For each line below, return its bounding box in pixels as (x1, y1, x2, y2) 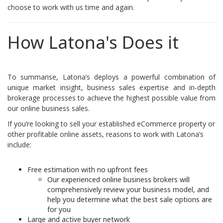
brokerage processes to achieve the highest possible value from (7, 93, 216, 103)
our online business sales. (7, 104, 90, 113)
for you (47, 205, 71, 214)
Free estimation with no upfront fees (27, 165, 148, 174)
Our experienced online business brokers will (47, 175, 190, 184)
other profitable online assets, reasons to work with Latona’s (7, 129, 204, 139)
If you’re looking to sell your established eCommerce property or (7, 119, 215, 128)
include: (7, 140, 31, 149)
